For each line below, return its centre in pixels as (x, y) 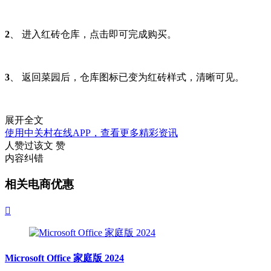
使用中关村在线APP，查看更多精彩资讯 (91, 133)
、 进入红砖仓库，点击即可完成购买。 (93, 34)
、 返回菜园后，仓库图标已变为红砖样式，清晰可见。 (127, 77)
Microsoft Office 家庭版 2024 (64, 258)
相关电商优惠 (39, 184)
